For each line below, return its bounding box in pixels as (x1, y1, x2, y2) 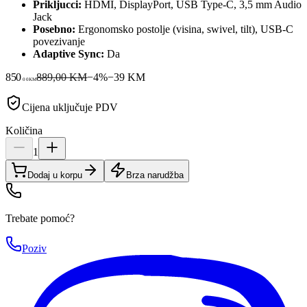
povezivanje (33, 35, 85, 47)
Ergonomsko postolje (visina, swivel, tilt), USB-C (75, 23, 293, 35)
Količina (5, 124, 42, 136)
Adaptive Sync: (33, 47, 104, 60)
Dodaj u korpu (27, 169, 82, 180)
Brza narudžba (126, 169, 184, 180)
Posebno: (33, 23, 75, 35)
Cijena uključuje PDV (22, 101, 118, 113)
